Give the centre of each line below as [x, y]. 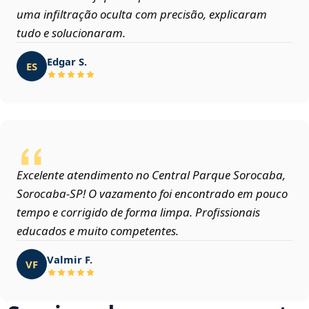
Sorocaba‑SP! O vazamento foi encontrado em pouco [152, 194]
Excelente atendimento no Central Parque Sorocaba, [151, 175]
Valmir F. [70, 259]
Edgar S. [67, 61]
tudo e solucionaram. [71, 33]
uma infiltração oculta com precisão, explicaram [142, 14]
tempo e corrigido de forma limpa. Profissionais [138, 212]
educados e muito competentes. [98, 231]
